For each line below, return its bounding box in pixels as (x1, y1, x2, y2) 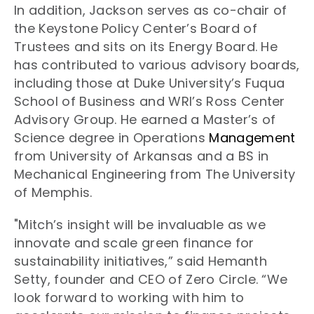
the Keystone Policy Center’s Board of (14, 19, 257, 37)
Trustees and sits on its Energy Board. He (14, 37, 278, 55)
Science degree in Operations (14, 128, 210, 146)
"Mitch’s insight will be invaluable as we (14, 215, 266, 233)
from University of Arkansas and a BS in (14, 146, 269, 165)
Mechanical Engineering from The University (14, 165, 296, 183)
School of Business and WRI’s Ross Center (14, 92, 285, 110)
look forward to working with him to (14, 288, 245, 306)
